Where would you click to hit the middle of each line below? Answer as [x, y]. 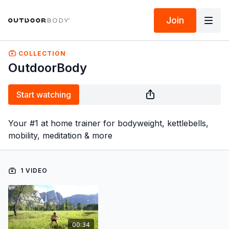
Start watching [44, 94]
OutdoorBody [48, 67]
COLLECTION [41, 53]
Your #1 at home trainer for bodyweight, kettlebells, [108, 123]
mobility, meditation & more [60, 135]
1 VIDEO [33, 170]
